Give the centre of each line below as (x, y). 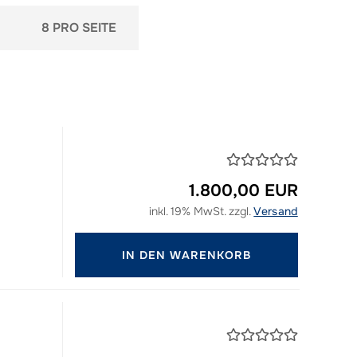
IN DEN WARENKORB (186, 255)
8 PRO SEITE (78, 27)
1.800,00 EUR (243, 190)
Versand (276, 211)
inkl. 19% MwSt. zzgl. (202, 211)
